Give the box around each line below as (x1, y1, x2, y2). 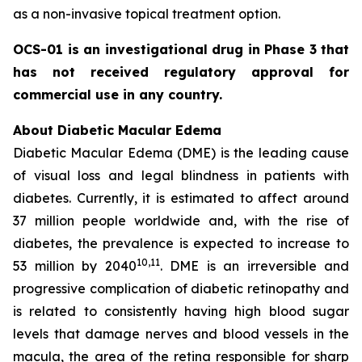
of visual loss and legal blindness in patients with (13, 167, 349, 183)
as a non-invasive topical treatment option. (13, 6, 280, 22)
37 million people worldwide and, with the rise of (13, 213, 349, 229)
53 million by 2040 (13, 258, 137, 274)
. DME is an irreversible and (159, 258, 349, 274)
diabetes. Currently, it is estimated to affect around (13, 190, 349, 206)
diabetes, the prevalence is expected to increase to (13, 235, 349, 251)
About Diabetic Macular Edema (13, 122, 221, 138)
